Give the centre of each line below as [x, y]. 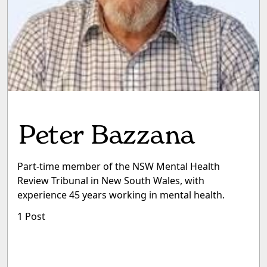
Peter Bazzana [106, 135]
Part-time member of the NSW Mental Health [119, 167]
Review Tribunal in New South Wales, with [111, 181]
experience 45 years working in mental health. [121, 195]
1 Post [31, 217]
